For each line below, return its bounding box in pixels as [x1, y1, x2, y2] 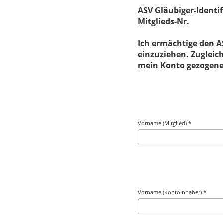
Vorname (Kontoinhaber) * [138, 188, 207, 196]
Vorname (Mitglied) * [138, 119, 192, 127]
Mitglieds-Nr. [138, 16, 190, 27]
